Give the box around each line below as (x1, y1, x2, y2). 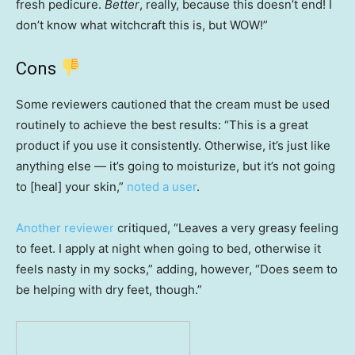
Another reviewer (16, 220, 114, 236)
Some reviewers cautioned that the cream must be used (16, 97, 330, 113)
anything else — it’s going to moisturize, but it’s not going (16, 158, 335, 174)
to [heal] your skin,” (16, 179, 127, 195)
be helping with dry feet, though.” (16, 282, 202, 298)
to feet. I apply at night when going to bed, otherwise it (16, 241, 321, 257)
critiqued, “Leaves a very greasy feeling (114, 220, 338, 236)
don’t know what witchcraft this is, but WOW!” (16, 17, 268, 33)
